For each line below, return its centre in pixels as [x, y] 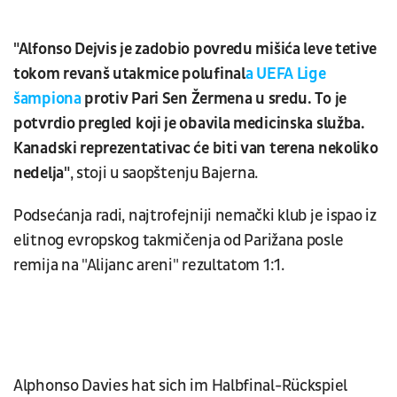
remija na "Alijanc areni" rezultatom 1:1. [151, 265]
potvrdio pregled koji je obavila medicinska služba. [189, 123]
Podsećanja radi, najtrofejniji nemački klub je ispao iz [195, 215]
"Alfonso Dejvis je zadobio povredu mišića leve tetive [195, 49]
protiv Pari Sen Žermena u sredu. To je [214, 98]
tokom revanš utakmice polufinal [129, 74]
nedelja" [42, 173]
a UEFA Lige [285, 74]
